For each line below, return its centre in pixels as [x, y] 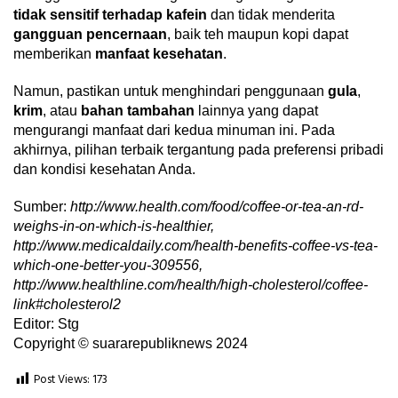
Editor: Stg [46, 324]
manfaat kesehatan [159, 54]
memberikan [54, 54]
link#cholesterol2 [67, 305]
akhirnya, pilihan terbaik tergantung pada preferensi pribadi [199, 150]
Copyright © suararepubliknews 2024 [131, 344]
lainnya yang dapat [256, 111]
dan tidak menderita [271, 15]
